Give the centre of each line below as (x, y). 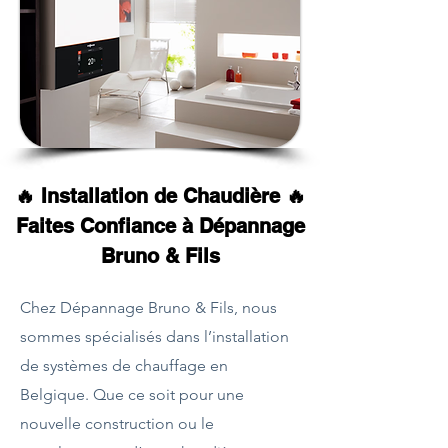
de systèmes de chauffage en (124, 365)
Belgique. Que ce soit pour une (132, 394)
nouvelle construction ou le (117, 423)
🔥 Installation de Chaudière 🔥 (160, 196)
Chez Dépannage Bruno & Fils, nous (148, 307)
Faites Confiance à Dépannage (160, 226)
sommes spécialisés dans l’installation (154, 336)
